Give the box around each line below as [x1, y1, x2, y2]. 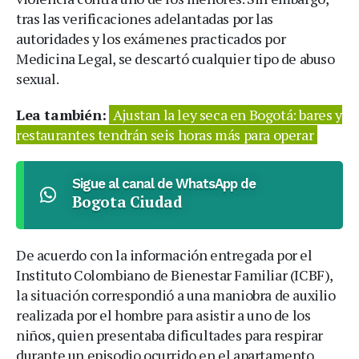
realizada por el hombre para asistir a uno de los [16, 305, 311, 325]
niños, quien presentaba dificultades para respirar [16, 325, 324, 345]
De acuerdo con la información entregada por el [16, 244, 313, 264]
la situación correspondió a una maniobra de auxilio [16, 284, 336, 305]
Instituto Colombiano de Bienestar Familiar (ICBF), [16, 264, 333, 284]
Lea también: [16, 104, 107, 124]
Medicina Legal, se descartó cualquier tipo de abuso [16, 48, 335, 68]
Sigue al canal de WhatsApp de [71, 175, 256, 192]
